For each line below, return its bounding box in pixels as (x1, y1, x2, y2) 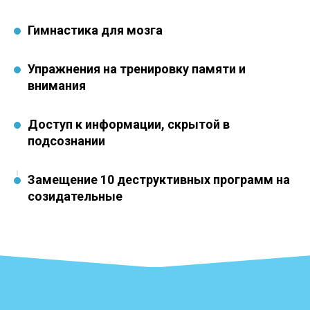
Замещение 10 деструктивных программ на (28, 172, 290, 187)
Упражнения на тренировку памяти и (28, 62, 246, 76)
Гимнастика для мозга (28, 23, 163, 37)
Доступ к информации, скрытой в (28, 117, 230, 131)
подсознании (28, 134, 105, 148)
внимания (28, 78, 86, 93)
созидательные (28, 189, 122, 203)
